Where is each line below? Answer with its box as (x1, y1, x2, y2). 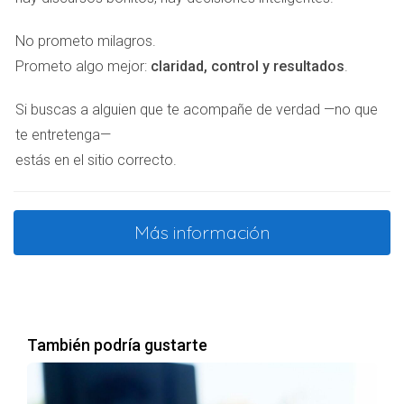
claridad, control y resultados (151, 58, 344, 75)
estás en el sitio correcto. (15, 151, 177, 169)
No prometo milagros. (15, 32, 156, 50)
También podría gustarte (27, 335, 207, 354)
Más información (133, 221, 271, 243)
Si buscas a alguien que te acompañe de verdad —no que (15, 101, 378, 118)
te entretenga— (15, 126, 111, 143)
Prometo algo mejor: (15, 58, 151, 75)
